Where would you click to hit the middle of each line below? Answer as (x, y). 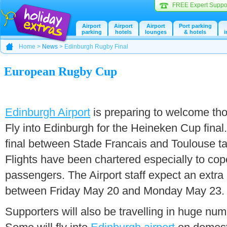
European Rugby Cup (61, 71)
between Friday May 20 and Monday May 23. (115, 191)
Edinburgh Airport (48, 112)
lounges (156, 32)
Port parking (195, 26)
